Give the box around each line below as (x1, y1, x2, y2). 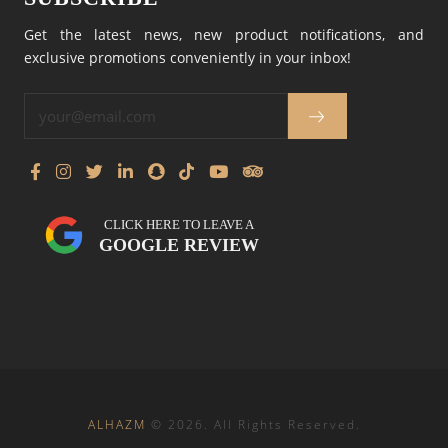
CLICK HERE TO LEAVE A (104, 216, 254, 232)
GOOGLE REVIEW (99, 234, 259, 255)
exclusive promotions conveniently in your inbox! (24, 48, 351, 68)
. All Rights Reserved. (203, 416, 361, 434)
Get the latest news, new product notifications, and (24, 25, 424, 45)
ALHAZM (87, 416, 146, 434)
